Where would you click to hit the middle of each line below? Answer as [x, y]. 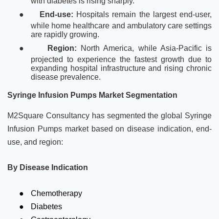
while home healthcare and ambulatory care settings [121, 26]
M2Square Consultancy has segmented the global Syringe [109, 115]
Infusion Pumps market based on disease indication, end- [109, 129]
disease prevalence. [66, 77]
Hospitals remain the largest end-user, [142, 15]
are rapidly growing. [65, 35]
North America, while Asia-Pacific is [146, 48]
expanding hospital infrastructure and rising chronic [121, 68]
